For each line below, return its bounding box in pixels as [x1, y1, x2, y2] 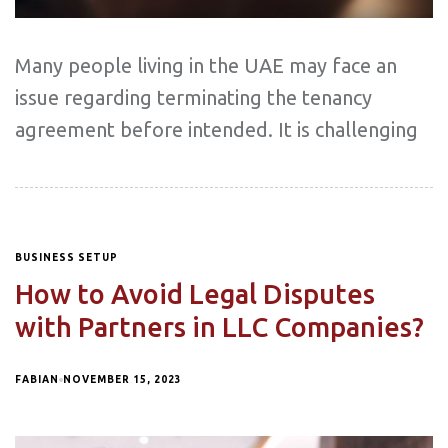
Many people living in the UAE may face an [15, 54, 397, 78]
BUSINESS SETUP [15, 252, 118, 264]
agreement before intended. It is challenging [15, 118, 418, 142]
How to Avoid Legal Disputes [15, 279, 375, 310]
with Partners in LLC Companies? [15, 312, 424, 343]
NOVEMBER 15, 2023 [63, 374, 182, 386]
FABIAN [15, 374, 59, 386]
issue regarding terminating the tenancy [15, 86, 372, 110]
